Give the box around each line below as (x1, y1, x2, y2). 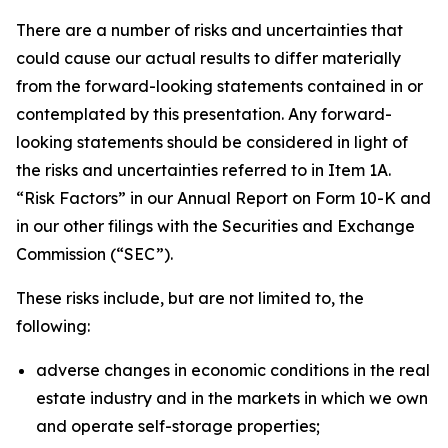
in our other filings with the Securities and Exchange (16, 216, 415, 236)
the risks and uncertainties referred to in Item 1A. (16, 160, 391, 180)
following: (16, 316, 90, 336)
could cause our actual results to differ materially (16, 48, 401, 68)
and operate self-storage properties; (36, 416, 320, 436)
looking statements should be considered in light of (16, 132, 408, 152)
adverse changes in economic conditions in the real (36, 360, 430, 380)
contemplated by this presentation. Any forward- (16, 104, 392, 124)
